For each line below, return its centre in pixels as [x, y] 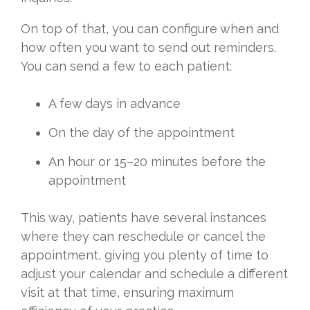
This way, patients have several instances [144, 218]
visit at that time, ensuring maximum [127, 293]
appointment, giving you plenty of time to [145, 255]
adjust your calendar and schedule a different [154, 274]
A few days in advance [115, 104]
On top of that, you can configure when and [150, 29]
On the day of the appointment [142, 133]
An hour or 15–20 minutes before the [157, 162]
